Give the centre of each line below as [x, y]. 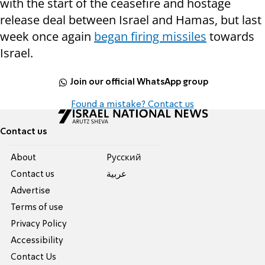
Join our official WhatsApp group [139, 82]
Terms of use [37, 208]
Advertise [31, 191]
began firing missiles [150, 37]
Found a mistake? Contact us [132, 105]
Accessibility [37, 241]
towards [230, 37]
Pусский [124, 158]
